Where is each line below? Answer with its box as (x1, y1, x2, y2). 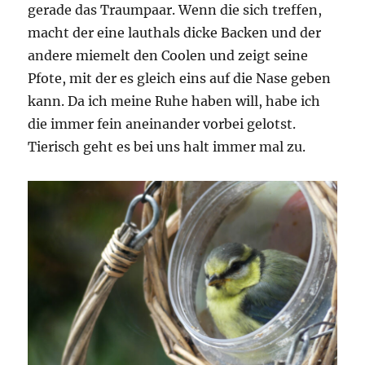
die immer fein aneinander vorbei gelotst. (28, 116, 297, 133)
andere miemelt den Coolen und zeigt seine (28, 47, 309, 64)
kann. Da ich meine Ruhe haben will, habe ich (28, 93, 321, 110)
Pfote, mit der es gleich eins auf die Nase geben (28, 70, 332, 87)
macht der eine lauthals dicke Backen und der (28, 24, 322, 42)
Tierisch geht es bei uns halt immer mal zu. (28, 139, 306, 156)
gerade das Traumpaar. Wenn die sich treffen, (28, 2, 323, 19)
